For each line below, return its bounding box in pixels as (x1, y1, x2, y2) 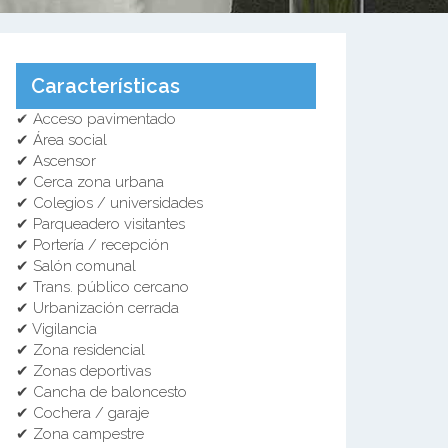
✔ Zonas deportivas (16, 362, 151, 380)
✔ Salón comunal (16, 257, 136, 275)
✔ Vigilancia (16, 320, 97, 338)
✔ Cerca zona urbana (16, 173, 164, 191)
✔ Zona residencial (16, 341, 145, 359)
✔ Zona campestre (16, 425, 144, 443)
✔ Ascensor (16, 152, 96, 170)
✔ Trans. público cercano (16, 278, 189, 296)
